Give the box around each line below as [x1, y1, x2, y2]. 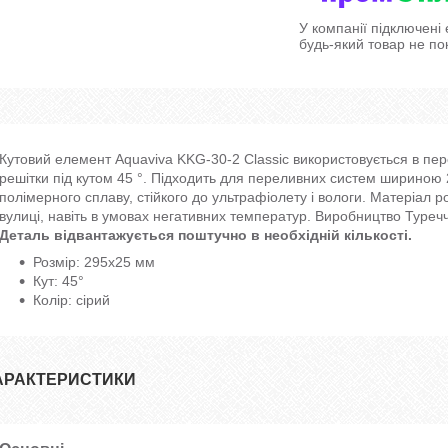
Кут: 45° [33, 272, 84, 289]
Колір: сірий [33, 291, 110, 308]
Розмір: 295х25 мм [33, 253, 155, 270]
